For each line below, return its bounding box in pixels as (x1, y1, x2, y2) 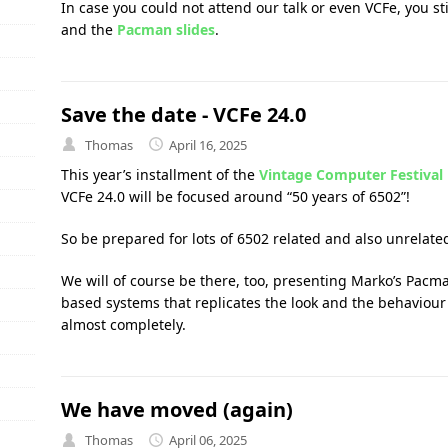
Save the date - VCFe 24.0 (60, 100, 306, 128)
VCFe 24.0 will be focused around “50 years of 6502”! (60, 187, 410, 207)
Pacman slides (116, 19, 215, 39)
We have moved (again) (60, 396, 293, 424)
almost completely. (60, 315, 186, 335)
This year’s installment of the (60, 165, 259, 185)
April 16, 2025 (168, 135, 247, 154)
